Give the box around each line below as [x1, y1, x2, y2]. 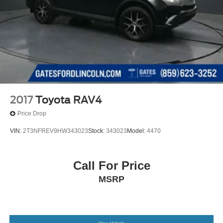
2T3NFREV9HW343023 [23, 127, 88, 135]
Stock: [88, 127, 106, 135]
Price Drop [17, 110, 46, 117]
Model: [127, 127, 147, 135]
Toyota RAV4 [35, 94, 102, 106]
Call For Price [73, 158, 150, 172]
